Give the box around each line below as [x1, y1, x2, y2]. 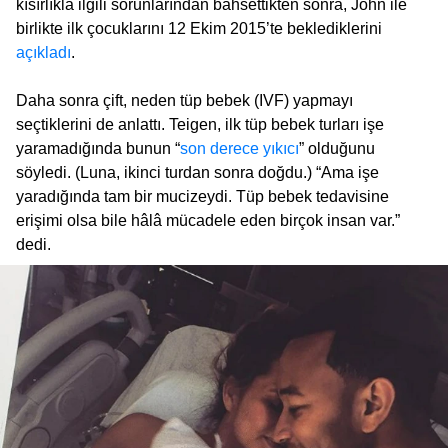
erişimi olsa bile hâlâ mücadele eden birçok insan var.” [16, 211, 400, 229]
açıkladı [16, 43, 71, 61]
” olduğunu [299, 139, 375, 157]
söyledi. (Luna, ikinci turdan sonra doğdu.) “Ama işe [16, 163, 379, 181]
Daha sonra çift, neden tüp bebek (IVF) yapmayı [16, 91, 353, 109]
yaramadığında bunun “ [16, 139, 180, 157]
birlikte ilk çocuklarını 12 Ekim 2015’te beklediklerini [16, 19, 382, 37]
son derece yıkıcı [180, 139, 299, 157]
